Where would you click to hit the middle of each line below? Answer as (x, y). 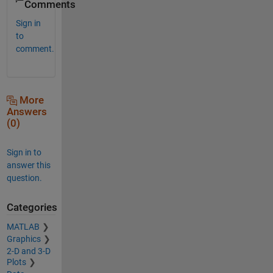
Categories (32, 207)
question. (24, 178)
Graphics (23, 239)
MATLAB (23, 227)
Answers (27, 112)
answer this (28, 165)
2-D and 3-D (28, 251)
